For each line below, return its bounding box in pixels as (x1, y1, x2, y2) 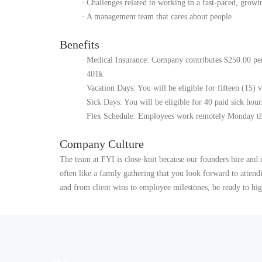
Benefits (60, 38, 99, 51)
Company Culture (60, 137, 144, 150)
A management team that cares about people (87, 12, 232, 21)
